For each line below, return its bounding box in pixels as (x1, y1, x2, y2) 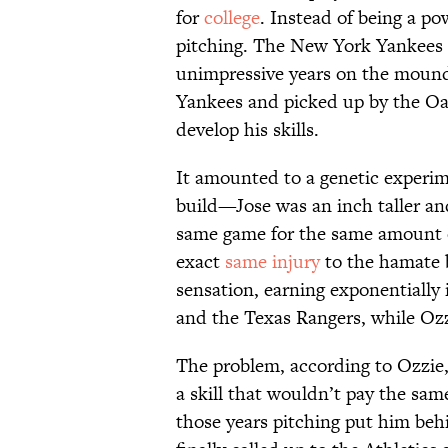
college (204, 3, 260, 31)
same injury (225, 247, 320, 275)
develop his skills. (176, 115, 319, 143)
